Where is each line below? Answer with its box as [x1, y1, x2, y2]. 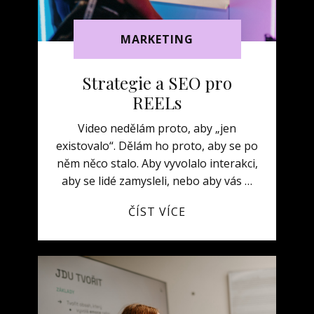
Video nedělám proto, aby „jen [78, 121, 236, 136]
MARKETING [121, 32, 193, 48]
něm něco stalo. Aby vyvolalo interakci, [56, 156, 258, 171]
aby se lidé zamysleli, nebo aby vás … [62, 173, 252, 189]
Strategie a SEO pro [82, 71, 232, 94]
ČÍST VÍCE [128, 204, 186, 219]
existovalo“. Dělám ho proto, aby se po [56, 138, 258, 153]
